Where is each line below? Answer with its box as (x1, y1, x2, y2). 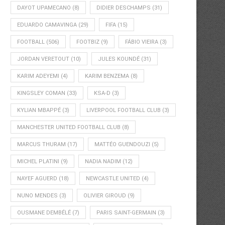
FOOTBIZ (76, 39, 99, 45)
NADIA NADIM (85, 158, 121, 165)
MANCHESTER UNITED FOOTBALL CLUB (17, 124, 121, 131)
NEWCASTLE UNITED (86, 175, 140, 182)
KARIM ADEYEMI (17, 73, 59, 79)
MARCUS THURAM (17, 141, 66, 148)
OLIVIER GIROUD (83, 192, 126, 199)
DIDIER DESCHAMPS (96, 5, 151, 11)
